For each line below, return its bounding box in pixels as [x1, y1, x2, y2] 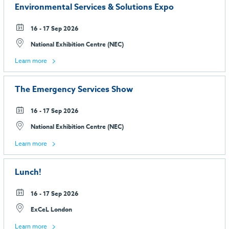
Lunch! [15, 166, 41, 179]
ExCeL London [29, 205, 72, 214]
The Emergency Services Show [15, 83, 133, 96]
